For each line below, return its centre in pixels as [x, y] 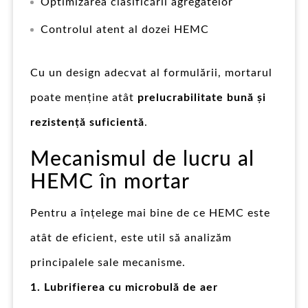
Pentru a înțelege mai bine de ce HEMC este [150, 213]
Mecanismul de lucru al [142, 159]
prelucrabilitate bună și [202, 97]
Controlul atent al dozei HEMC [125, 29]
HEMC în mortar [110, 182]
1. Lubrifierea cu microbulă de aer [124, 287]
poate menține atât [84, 97]
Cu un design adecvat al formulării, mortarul [151, 73]
